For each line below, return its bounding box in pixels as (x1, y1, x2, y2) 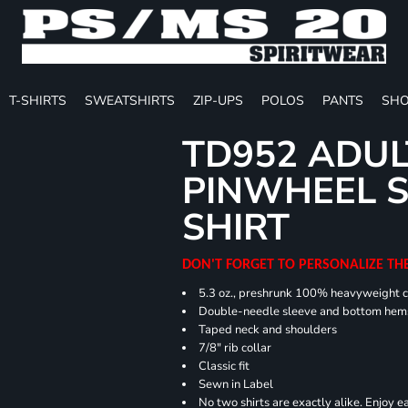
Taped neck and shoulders (199, 321, 338, 338)
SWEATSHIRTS (85, 91, 175, 109)
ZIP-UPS (193, 91, 243, 109)
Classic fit (199, 357, 253, 374)
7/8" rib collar (199, 339, 272, 356)
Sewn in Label (199, 375, 274, 393)
